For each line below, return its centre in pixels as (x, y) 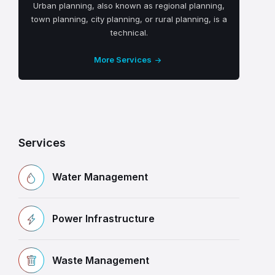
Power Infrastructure (103, 219)
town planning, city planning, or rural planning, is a (129, 19)
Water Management (100, 177)
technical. (129, 33)
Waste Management (101, 261)
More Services (123, 60)
